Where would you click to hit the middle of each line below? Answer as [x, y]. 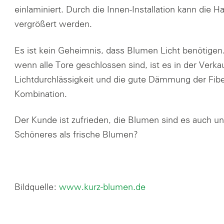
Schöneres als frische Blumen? [76, 134]
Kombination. [40, 93]
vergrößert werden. [53, 24]
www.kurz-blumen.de [102, 186]
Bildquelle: [36, 186]
